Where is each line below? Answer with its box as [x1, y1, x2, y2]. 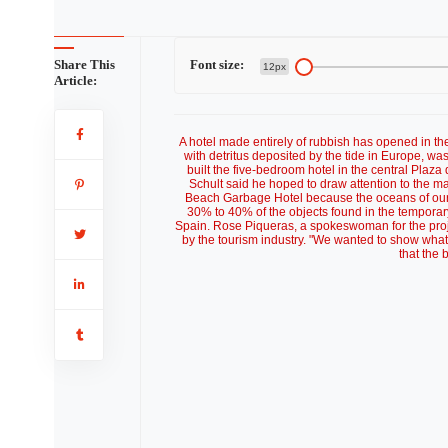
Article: [53, 73, 97, 88]
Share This [53, 57, 115, 72]
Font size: [189, 57, 244, 72]
